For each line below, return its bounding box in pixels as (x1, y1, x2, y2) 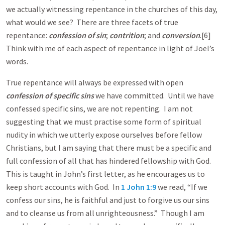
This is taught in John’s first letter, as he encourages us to (6, 169, 205, 179)
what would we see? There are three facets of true (6, 17, 178, 27)
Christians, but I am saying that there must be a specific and (6, 143, 211, 153)
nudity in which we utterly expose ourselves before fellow (6, 130, 202, 140)
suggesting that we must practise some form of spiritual (6, 117, 201, 127)
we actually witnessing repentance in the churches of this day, (6, 4, 217, 14)
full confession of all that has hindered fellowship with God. (6, 156, 212, 166)
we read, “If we (156, 182, 207, 192)
